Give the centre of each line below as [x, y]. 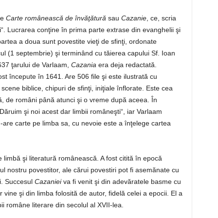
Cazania [83, 65]
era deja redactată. [126, 65]
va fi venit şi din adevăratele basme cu [121, 182]
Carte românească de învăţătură [56, 18]
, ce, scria [161, 18]
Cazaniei [48, 182]
